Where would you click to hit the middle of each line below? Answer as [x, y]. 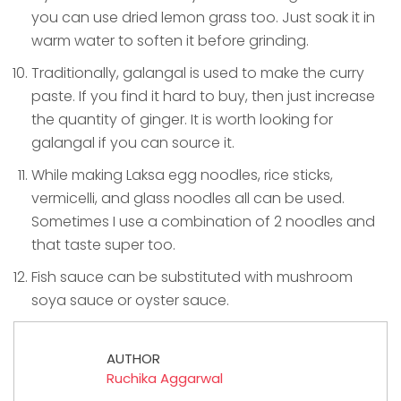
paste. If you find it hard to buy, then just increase [203, 97]
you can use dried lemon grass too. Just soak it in [203, 18]
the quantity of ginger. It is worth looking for [182, 120]
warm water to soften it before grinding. [170, 41]
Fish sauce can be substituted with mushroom [192, 277]
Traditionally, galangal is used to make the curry [198, 73]
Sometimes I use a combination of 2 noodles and [203, 222]
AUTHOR [133, 359]
